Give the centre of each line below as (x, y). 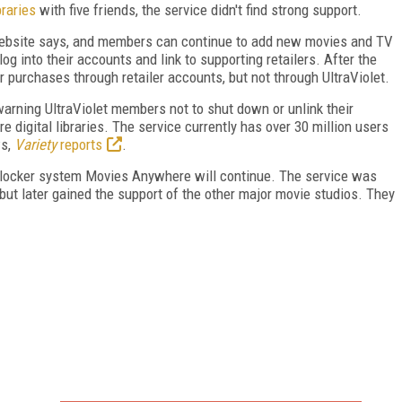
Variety (35, 144)
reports (79, 144)
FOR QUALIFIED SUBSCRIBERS (210, 378)
